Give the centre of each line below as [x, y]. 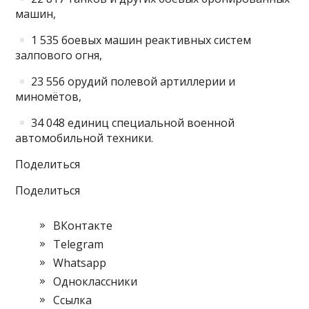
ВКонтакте [83, 226]
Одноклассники [96, 282]
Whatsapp [80, 263]
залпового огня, [59, 56]
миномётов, [49, 97]
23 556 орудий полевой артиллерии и [131, 82]
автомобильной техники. [84, 138]
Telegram [79, 245]
